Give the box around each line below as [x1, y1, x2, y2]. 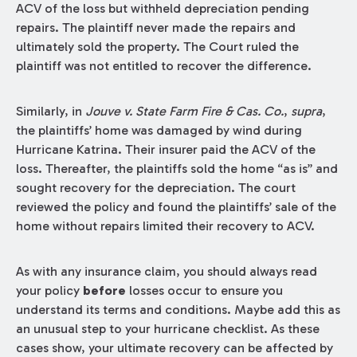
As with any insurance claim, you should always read [15, 264, 317, 280]
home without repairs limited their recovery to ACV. [15, 218, 315, 234]
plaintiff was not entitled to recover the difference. [15, 58, 312, 74]
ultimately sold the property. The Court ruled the [15, 39, 299, 55]
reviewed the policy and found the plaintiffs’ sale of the [15, 199, 336, 215]
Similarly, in [15, 104, 85, 120]
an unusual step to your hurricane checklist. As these [15, 321, 320, 337]
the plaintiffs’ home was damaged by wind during [15, 123, 302, 139]
